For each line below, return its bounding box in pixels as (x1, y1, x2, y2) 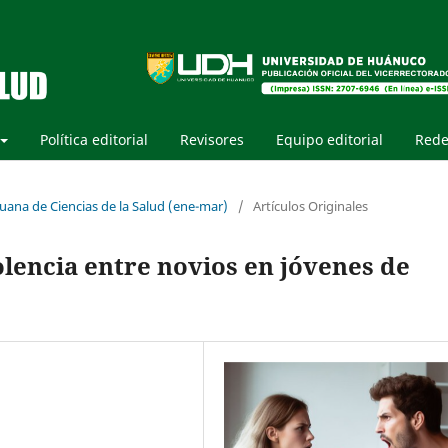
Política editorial (40, 129, 148, 149)
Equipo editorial (276, 129, 383, 149)
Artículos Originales (253, 196, 368, 215)
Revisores (180, 129, 244, 149)
